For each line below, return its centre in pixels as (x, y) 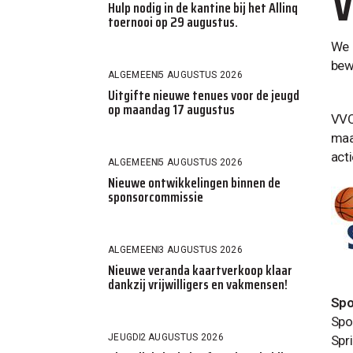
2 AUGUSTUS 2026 (182, 337)
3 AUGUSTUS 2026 (201, 249)
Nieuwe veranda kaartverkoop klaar (200, 270)
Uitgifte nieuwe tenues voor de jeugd (204, 95)
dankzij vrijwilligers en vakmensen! (198, 284)
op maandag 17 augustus (171, 109)
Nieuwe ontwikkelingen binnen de (194, 182)
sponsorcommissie (156, 197)
